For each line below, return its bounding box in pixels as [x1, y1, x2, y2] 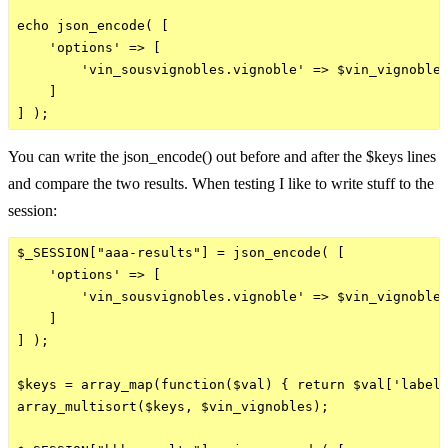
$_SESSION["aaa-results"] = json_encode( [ [17, 244, 345, 260]
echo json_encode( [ [17, 17, 169, 33]
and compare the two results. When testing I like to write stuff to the [8, 174, 434, 192]
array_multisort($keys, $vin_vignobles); [17, 398, 329, 414]
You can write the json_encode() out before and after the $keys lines [8, 147, 436, 165]
